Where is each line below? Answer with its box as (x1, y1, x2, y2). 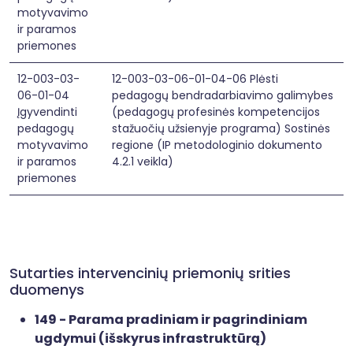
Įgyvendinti (17, 104, 77, 120)
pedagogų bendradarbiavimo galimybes (112, 87, 333, 103)
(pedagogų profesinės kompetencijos (112, 104, 320, 120)
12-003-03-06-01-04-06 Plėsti (112, 71, 278, 87)
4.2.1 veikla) (112, 154, 173, 169)
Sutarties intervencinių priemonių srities (9, 263, 291, 283)
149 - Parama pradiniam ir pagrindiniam (35, 310, 307, 329)
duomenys (9, 280, 84, 299)
